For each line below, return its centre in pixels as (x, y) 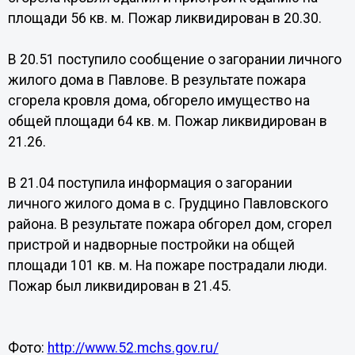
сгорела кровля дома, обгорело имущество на (158, 101)
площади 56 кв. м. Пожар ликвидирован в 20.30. (164, 18)
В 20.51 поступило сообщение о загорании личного (174, 59)
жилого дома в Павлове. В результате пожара (157, 80)
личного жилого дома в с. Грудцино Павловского (168, 204)
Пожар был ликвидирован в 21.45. (119, 286)
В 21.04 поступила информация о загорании (150, 183)
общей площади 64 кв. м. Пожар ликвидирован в (167, 121)
